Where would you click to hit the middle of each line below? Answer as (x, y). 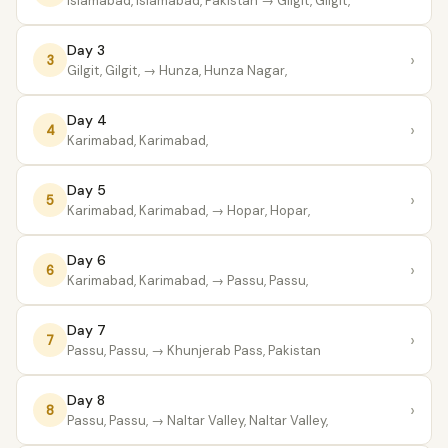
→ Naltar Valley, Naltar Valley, (238, 420)
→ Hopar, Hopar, (259, 210)
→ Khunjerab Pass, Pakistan (234, 350)
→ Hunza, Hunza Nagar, (213, 70)
